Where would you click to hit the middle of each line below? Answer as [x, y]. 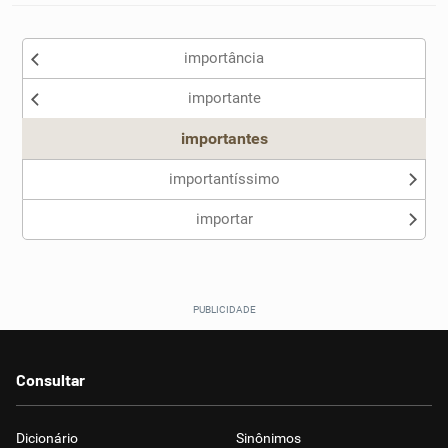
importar [224, 219]
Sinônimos [268, 438]
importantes [224, 138]
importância [224, 58]
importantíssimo [224, 179]
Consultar [50, 379]
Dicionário [47, 438]
